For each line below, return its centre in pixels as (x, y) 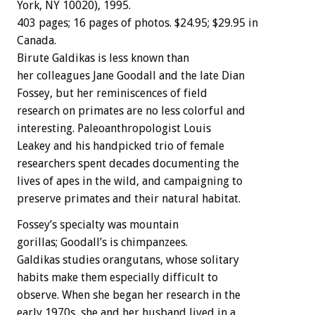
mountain (154, 225)
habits (33, 278)
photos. (153, 23)
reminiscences (132, 94)
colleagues (63, 76)
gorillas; (37, 243)
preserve (39, 199)
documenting (186, 164)
